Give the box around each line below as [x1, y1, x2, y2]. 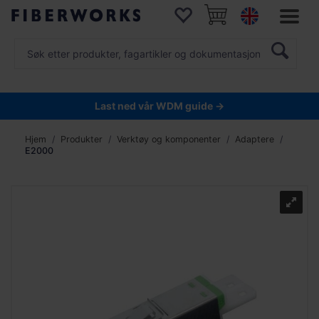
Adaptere [235, 134, 274, 145]
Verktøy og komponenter [117, 134, 221, 145]
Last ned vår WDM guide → [95, 100, 224, 112]
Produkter [61, 134, 103, 145]
